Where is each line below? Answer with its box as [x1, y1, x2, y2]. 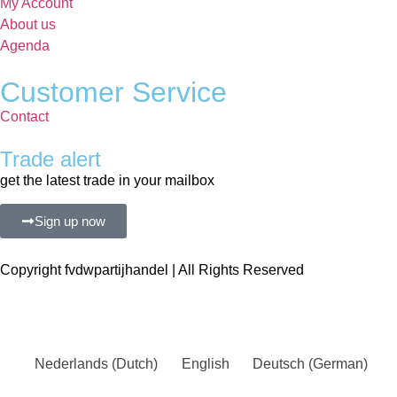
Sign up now [35, 214, 105, 230]
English [181, 356, 230, 372]
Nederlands [35, 356, 109, 372]
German [313, 356, 364, 372]
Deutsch [253, 356, 306, 372]
